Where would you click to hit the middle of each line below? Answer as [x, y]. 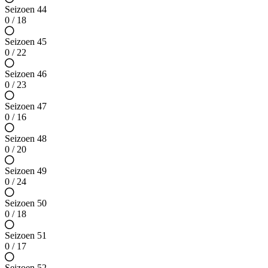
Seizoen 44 [26, 10]
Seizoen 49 [26, 171]
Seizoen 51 [26, 236]
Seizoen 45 [26, 42]
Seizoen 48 [26, 139]
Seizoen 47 [26, 106]
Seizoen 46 [26, 74]
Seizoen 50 [26, 203]
